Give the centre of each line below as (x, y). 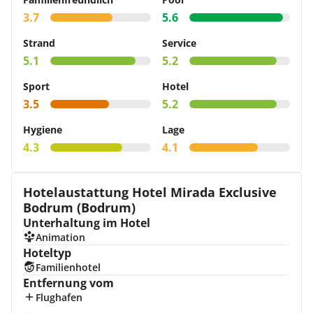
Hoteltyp (47, 253)
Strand (39, 43)
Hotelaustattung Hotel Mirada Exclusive (150, 192)
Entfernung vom (68, 283)
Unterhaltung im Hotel (87, 223)
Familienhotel (68, 267)
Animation (60, 237)
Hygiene (43, 130)
